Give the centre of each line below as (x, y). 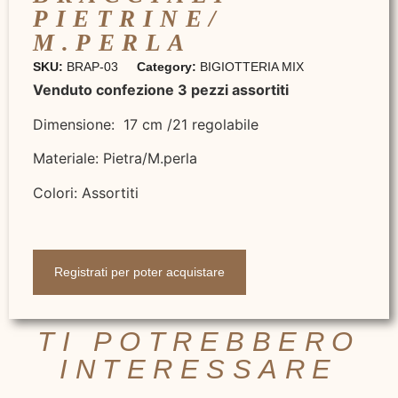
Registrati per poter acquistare (139, 272)
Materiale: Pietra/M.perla (115, 159)
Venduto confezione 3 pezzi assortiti (161, 90)
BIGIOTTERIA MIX (252, 67)
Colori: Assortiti (86, 192)
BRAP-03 (92, 67)
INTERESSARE (199, 370)
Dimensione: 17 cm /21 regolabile (146, 124)
